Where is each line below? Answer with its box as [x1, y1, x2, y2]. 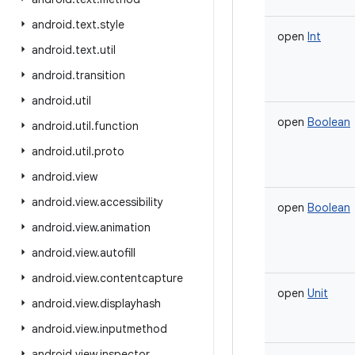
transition [75, 68, 125, 82]
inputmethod [100, 322, 167, 336]
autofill [100, 246, 136, 260]
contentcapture [100, 271, 183, 285]
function [94, 119, 139, 133]
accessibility [100, 195, 163, 209]
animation [100, 220, 151, 235]
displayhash [100, 296, 161, 311]
